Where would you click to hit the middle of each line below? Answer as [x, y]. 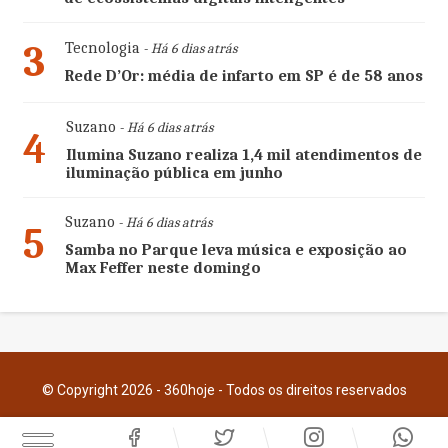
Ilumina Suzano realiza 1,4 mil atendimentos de [243, 154]
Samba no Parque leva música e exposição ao [235, 249]
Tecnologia [102, 47]
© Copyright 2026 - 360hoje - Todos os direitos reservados [224, 389]
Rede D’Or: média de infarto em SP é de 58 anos [243, 75]
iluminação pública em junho [174, 172]
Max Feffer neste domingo [162, 267]
